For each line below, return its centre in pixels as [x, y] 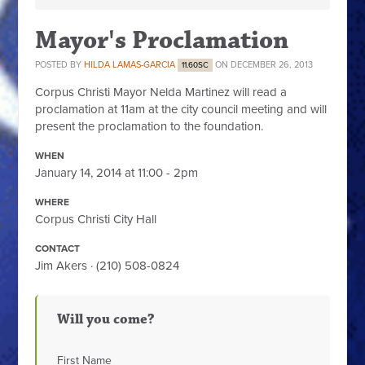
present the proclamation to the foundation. [150, 127]
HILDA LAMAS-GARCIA [130, 65]
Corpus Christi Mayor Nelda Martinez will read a [161, 92]
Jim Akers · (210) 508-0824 [108, 266]
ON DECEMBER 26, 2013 [263, 65]
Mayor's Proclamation [162, 41]
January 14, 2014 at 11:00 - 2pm [117, 173]
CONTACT [58, 249]
